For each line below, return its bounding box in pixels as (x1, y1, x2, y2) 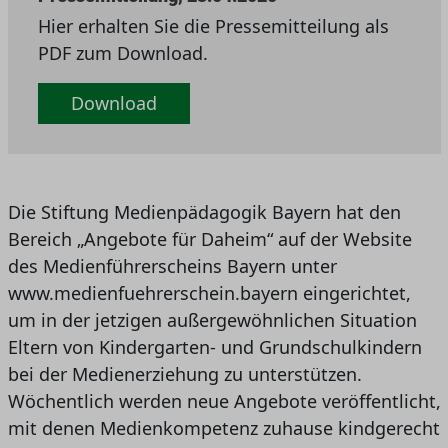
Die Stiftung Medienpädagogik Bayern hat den (7, 200, 401, 225)
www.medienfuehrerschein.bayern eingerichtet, (7, 281, 411, 306)
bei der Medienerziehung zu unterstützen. (7, 362, 362, 387)
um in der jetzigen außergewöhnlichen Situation (7, 308, 417, 333)
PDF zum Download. (37, 41, 208, 66)
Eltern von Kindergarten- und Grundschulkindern (7, 335, 422, 360)
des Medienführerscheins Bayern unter (7, 254, 337, 279)
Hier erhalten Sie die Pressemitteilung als (37, 14, 389, 39)
